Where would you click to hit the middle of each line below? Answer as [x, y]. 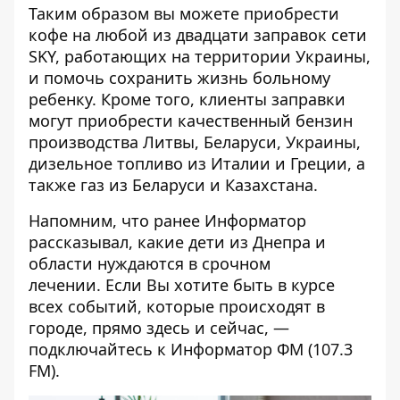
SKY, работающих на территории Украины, [200, 56]
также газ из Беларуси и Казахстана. [173, 185]
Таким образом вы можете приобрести [184, 13]
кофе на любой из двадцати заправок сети [198, 35]
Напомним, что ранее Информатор [167, 221]
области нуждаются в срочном [150, 263]
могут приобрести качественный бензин [191, 121]
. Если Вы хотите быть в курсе [216, 285]
